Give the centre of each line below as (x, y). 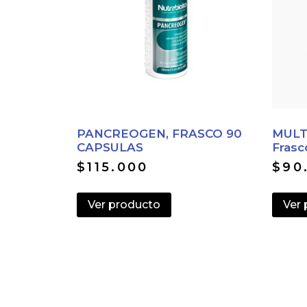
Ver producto (124, 204)
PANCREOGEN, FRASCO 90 (159, 133)
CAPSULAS (110, 147)
